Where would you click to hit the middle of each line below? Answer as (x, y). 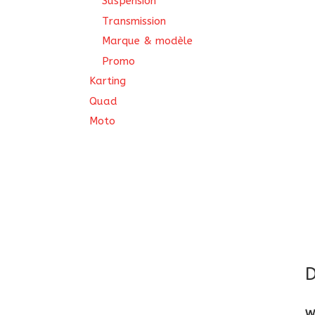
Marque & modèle (147, 41)
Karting (108, 81)
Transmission (134, 21)
